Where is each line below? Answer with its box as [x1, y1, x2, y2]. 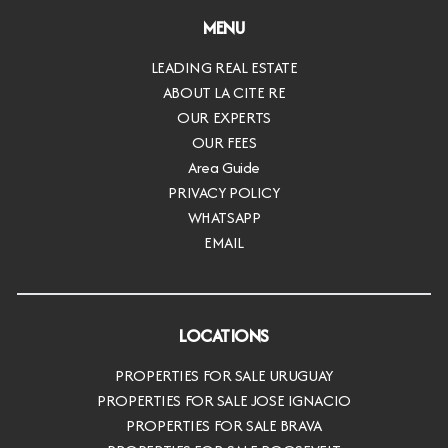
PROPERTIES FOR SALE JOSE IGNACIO [97, 388, 351, 412]
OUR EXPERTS [177, 106, 271, 130]
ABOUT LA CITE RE [162, 81, 286, 105]
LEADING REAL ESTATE [150, 56, 298, 80]
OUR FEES [191, 131, 257, 155]
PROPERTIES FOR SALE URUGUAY [115, 363, 333, 387]
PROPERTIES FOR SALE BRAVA [126, 413, 322, 437]
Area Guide [188, 156, 260, 180]
